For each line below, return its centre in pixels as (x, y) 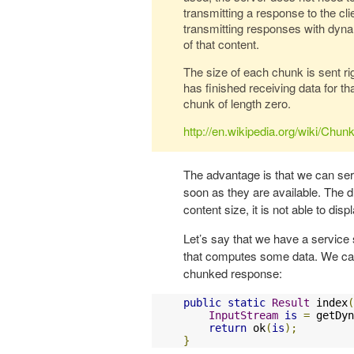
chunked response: (233, 273)
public (202, 303)
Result (291, 303)
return (228, 328)
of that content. (221, 44)
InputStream (243, 316)
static (247, 303)
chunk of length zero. (237, 104)
